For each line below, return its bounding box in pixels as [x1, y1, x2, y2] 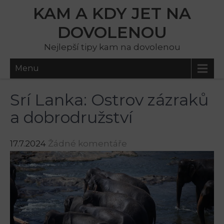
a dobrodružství [10, 107, 132, 127]
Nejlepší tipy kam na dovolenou [43, 42, 180, 52]
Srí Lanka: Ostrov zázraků [10, 90, 209, 109]
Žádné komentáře [48, 138, 127, 148]
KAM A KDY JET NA [33, 3, 191, 23]
